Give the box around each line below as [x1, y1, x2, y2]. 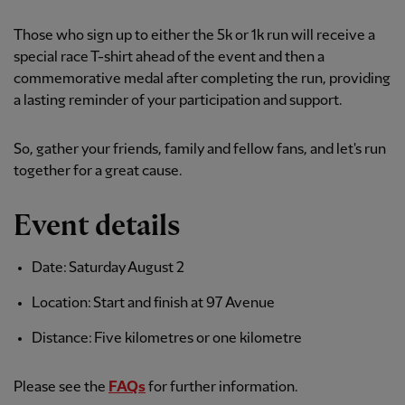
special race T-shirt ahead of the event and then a [14, 50, 325, 66]
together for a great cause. [14, 164, 183, 180]
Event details [14, 212, 180, 242]
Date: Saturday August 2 [32, 260, 184, 277]
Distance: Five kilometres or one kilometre [32, 331, 302, 347]
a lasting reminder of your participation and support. [14, 93, 343, 109]
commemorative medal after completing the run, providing [14, 71, 391, 88]
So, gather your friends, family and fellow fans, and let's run [14, 142, 386, 158]
